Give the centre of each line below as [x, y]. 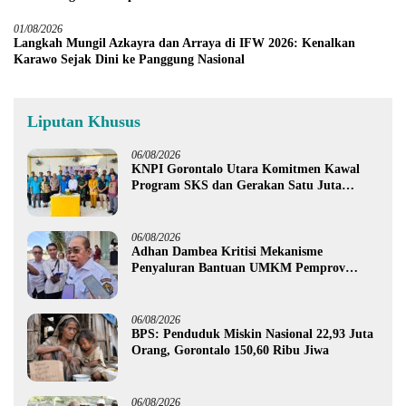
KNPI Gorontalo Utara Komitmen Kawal [246, 169]
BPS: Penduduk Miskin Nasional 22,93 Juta [252, 333]
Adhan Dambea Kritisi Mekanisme [227, 251]
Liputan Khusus [84, 121]
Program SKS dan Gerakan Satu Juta [237, 185]
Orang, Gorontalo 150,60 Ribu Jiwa [230, 350]
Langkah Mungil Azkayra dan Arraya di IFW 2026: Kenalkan [184, 43]
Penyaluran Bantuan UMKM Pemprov [238, 267]
